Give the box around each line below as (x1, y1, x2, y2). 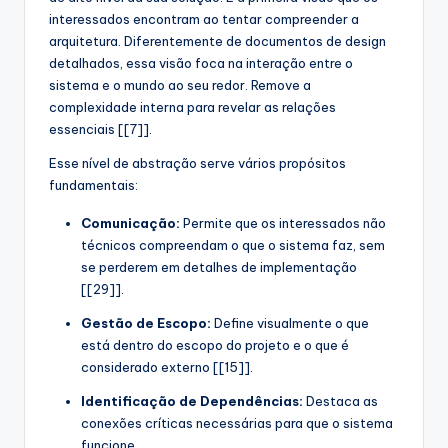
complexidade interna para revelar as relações (49, 99, 336, 116)
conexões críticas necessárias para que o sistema (81, 415, 393, 432)
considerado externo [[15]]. (81, 359, 253, 376)
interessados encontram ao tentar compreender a (49, 11, 359, 28)
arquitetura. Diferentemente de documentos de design (49, 33, 386, 50)
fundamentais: (49, 177, 138, 194)
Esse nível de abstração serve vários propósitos (49, 155, 346, 172)
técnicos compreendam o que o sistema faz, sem (81, 237, 385, 254)
